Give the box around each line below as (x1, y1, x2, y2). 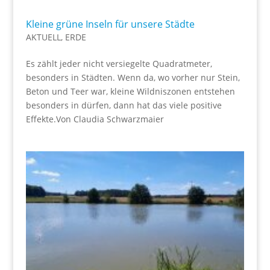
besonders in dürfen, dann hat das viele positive (25, 99, 222, 111)
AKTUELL (25, 31, 61, 43)
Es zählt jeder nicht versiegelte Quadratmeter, (25, 58, 212, 69)
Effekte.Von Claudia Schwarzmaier (25, 113, 164, 125)
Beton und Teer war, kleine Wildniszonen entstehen (25, 86, 235, 97)
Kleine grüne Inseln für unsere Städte (25, 17, 195, 31)
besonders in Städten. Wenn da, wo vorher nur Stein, (25, 72, 240, 83)
